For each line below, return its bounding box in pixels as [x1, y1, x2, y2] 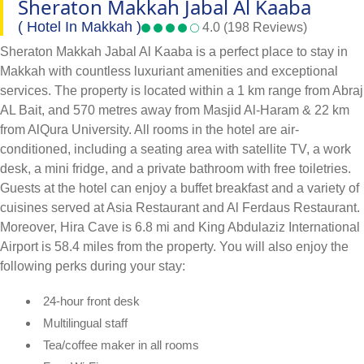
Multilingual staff [43, 315, 128, 330]
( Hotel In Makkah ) [18, 18, 141, 35]
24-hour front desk [43, 293, 140, 308]
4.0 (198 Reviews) [199, 19, 307, 34]
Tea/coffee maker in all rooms [43, 337, 199, 352]
